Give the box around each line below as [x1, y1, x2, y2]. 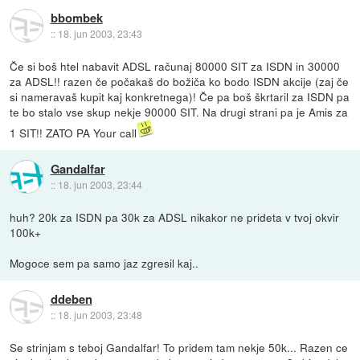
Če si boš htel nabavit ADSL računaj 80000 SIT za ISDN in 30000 [10, 57, 341, 74]
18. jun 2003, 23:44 [57, 177, 142, 191]
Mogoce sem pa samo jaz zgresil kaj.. [10, 254, 199, 271]
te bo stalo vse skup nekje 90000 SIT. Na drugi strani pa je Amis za [10, 103, 349, 120]
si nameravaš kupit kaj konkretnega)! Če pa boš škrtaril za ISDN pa [10, 88, 350, 104]
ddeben [50, 290, 92, 309]
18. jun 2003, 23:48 [57, 308, 142, 322]
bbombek [50, 8, 103, 27]
